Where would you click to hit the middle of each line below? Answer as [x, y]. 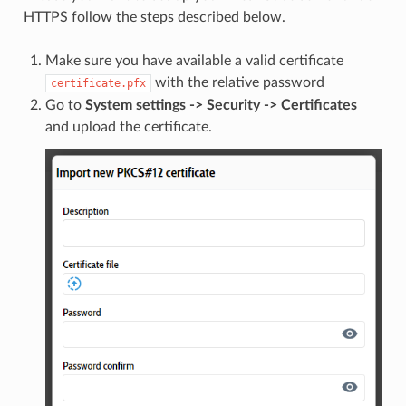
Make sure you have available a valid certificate [194, 60]
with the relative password [237, 82]
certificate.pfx [98, 83]
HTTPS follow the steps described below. [154, 17]
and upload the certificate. [128, 126]
